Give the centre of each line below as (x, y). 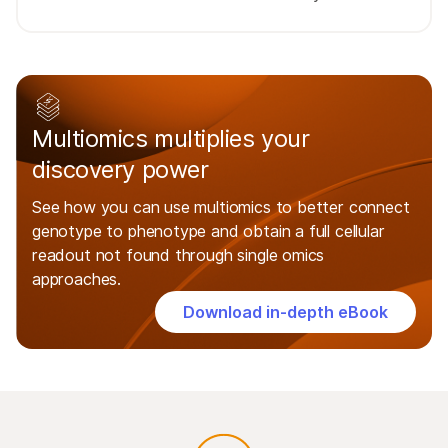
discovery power (120, 170)
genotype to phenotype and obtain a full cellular (208, 231)
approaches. (77, 279)
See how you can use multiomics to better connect (221, 207)
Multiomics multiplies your (171, 139)
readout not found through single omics (178, 255)
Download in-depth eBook (285, 312)
